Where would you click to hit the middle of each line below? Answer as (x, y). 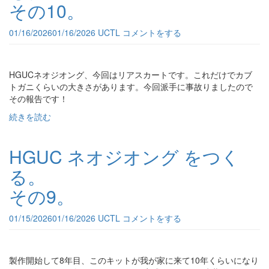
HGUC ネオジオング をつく (124, 156)
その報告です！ (38, 98)
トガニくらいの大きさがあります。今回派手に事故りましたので (131, 86)
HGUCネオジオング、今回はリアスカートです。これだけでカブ (131, 74)
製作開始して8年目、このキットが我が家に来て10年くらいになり (134, 260)
